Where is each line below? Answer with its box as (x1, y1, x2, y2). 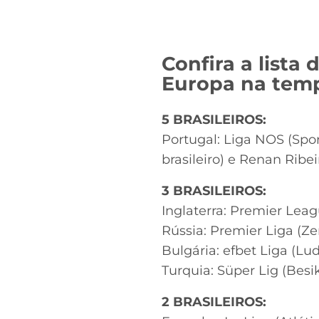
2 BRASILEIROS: (162, 293, 266, 310)
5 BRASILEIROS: (162, 112, 266, 128)
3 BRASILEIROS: (162, 183, 266, 199)
